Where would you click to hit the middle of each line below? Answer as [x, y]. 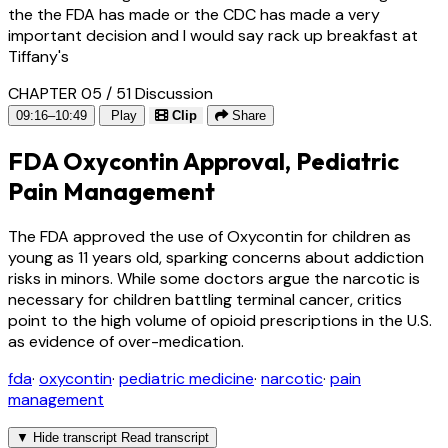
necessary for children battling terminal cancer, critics [205, 299]
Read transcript [165, 437]
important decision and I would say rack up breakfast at [213, 36]
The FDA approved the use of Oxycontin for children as [209, 236]
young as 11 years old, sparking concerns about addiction [216, 257]
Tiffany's [38, 57]
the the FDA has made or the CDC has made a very [194, 15]
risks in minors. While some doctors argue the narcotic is [214, 278]
